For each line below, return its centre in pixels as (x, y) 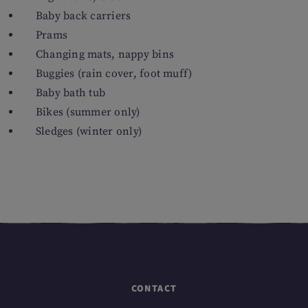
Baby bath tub (71, 93)
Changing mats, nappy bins (105, 54)
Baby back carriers (84, 16)
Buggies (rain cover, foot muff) (114, 74)
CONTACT (154, 288)
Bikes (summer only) (88, 112)
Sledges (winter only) (89, 131)
